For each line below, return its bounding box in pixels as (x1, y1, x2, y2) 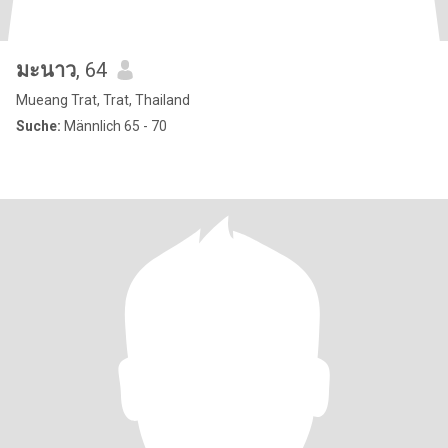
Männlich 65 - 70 (61, 118, 167, 134)
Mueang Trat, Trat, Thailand (16, 92, 190, 108)
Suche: (16, 118, 61, 134)
